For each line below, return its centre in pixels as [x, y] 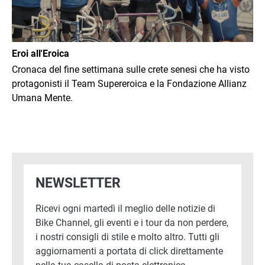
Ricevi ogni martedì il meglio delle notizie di [125, 208]
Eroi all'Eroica [41, 53]
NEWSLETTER [78, 182]
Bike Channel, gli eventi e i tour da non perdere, [132, 222]
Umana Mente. [42, 98]
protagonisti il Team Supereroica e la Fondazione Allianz [129, 83]
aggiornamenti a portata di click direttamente [129, 251]
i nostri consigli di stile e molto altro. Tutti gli [127, 237]
